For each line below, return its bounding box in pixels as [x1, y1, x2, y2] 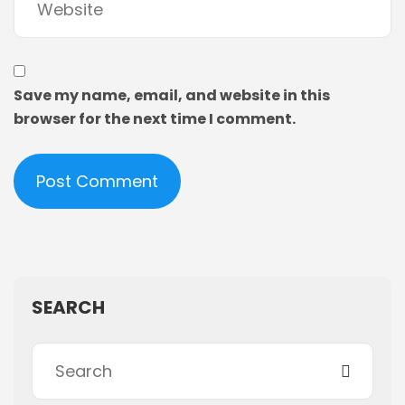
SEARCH [32, 295, 105, 320]
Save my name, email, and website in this [14, 85, 330, 106]
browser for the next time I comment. [14, 108, 296, 129]
